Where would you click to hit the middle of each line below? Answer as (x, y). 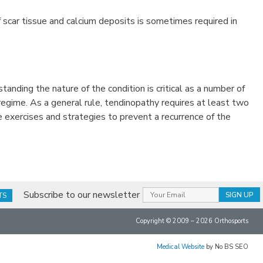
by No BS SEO (226, 247)
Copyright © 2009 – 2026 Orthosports (192, 221)
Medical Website (181, 247)
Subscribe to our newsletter (81, 195)
